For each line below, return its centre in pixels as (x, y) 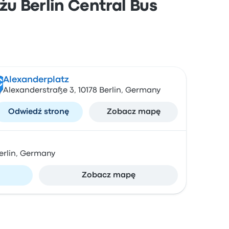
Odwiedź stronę (38, 112)
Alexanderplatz (36, 80)
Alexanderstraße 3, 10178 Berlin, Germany (82, 90)
